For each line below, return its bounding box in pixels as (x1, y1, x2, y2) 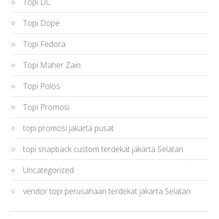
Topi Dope (23, 17, 60, 28)
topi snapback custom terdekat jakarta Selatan (23, 143, 184, 154)
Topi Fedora (23, 38, 66, 49)
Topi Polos (23, 80, 61, 91)
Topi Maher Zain (23, 59, 81, 70)
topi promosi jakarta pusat (23, 122, 114, 133)
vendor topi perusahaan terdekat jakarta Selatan (23, 185, 191, 197)
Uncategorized (23, 164, 74, 175)
